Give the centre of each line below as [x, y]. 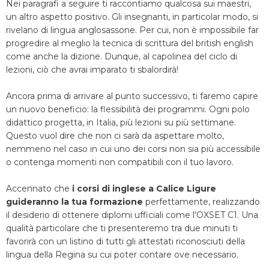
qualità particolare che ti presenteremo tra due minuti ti [122, 228]
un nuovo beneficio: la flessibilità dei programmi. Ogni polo [128, 109]
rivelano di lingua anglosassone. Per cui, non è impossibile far [132, 30]
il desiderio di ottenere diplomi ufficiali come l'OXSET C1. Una [132, 215]
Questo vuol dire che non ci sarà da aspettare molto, [115, 136]
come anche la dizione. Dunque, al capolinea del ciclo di [122, 56]
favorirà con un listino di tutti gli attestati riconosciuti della [125, 241]
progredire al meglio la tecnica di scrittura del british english [130, 43]
